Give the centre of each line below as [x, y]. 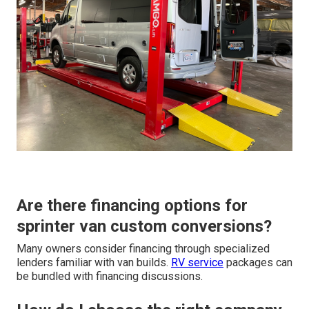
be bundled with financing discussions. [110, 277]
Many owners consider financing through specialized [143, 249]
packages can [258, 263]
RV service [197, 263]
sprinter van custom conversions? [144, 227]
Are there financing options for [132, 206]
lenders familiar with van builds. [94, 263]
